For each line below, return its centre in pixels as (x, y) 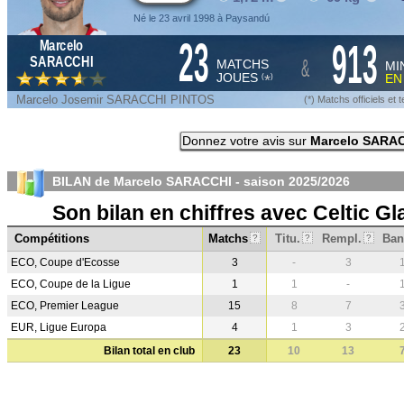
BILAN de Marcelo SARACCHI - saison (170, 181)
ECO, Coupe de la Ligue (71, 284)
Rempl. (342, 239)
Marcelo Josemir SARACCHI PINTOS (115, 100)
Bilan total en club (149, 351)
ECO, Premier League (65, 306)
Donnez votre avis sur (246, 141)
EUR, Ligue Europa (59, 327)
